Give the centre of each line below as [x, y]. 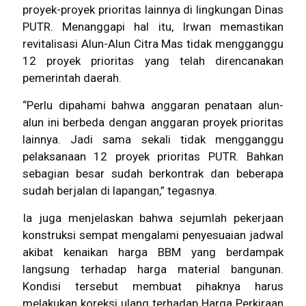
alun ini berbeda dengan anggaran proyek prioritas [153, 122]
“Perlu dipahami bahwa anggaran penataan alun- [153, 105]
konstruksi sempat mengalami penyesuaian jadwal [153, 235]
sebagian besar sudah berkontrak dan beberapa [153, 173]
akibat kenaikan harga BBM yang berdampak [153, 252]
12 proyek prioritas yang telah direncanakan [153, 60]
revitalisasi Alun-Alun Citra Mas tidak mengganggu [153, 43]
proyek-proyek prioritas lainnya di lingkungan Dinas [153, 9]
